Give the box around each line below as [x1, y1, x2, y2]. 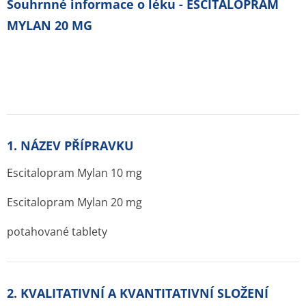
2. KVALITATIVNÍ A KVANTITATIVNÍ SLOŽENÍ [7, 285, 268, 301]
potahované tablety [7, 224, 107, 239]
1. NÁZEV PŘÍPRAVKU [7, 137, 134, 154]
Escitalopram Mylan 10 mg [7, 165, 142, 180]
